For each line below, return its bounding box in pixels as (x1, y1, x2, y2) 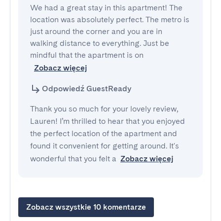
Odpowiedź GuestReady (42, 84, 131, 93)
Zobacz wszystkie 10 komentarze (26, 202, 146, 212)
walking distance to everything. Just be (30, 38, 169, 48)
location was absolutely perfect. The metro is (30, 15, 189, 24)
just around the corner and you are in (30, 27, 162, 36)
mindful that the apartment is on (30, 50, 146, 60)
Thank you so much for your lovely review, (30, 104, 178, 113)
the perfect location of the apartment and (30, 129, 177, 138)
